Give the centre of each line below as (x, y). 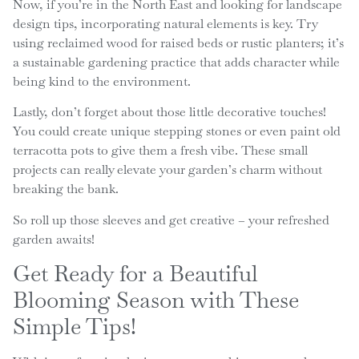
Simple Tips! (74, 326)
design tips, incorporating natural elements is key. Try (165, 23)
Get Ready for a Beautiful (135, 273)
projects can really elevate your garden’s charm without (167, 170)
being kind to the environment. (101, 81)
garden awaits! (53, 239)
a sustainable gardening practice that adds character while (176, 62)
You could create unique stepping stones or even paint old (176, 131)
